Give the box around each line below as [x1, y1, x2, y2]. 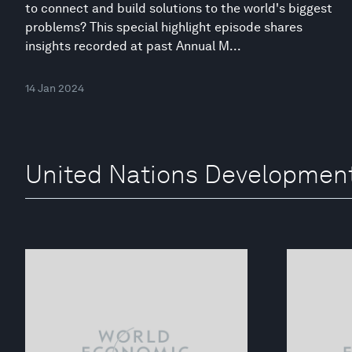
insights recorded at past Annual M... [25, 38, 241, 53]
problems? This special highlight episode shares [25, 20, 302, 35]
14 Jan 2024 [25, 82, 84, 94]
